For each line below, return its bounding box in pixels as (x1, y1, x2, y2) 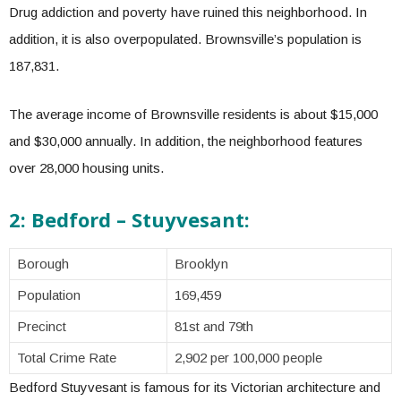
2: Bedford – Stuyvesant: (9, 206, 250, 233)
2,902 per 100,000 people (175, 350, 322, 365)
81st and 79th (175, 319, 253, 334)
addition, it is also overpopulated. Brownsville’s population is (9, 31, 362, 47)
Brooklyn (175, 256, 228, 271)
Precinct (17, 319, 70, 334)
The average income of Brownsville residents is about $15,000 (9, 107, 378, 122)
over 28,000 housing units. (9, 160, 167, 175)
